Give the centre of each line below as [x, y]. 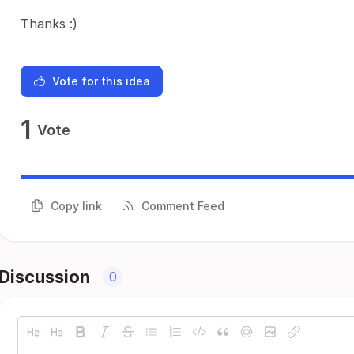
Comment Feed [183, 205]
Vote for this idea [101, 81]
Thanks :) [49, 24]
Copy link [76, 205]
